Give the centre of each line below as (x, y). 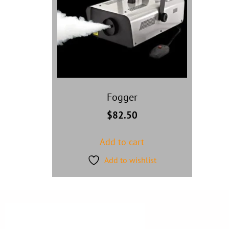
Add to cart (122, 142)
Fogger (122, 97)
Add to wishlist (131, 160)
